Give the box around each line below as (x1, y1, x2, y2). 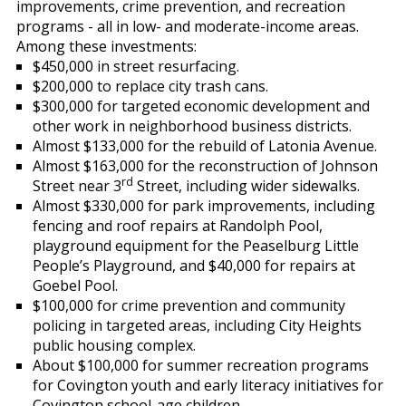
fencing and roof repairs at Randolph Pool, (32, 216, 323, 237)
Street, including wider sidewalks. (132, 176, 360, 197)
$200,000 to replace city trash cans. (32, 76, 268, 97)
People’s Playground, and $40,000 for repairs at (32, 256, 355, 276)
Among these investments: (15, 36, 200, 57)
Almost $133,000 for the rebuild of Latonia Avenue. (32, 136, 377, 157)
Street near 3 (32, 176, 121, 197)
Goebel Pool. (32, 275, 118, 296)
